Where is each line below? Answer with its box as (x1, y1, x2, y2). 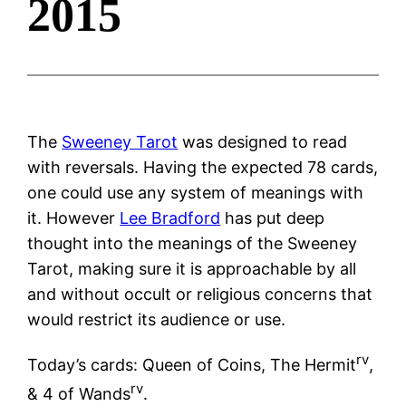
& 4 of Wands (27, 383, 131, 403)
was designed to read (178, 131, 348, 151)
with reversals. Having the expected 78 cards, (27, 157, 379, 177)
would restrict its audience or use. (27, 309, 286, 329)
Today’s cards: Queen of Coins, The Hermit (27, 354, 357, 374)
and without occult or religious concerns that (27, 284, 373, 304)
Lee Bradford (120, 208, 221, 227)
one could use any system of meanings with (27, 182, 364, 202)
